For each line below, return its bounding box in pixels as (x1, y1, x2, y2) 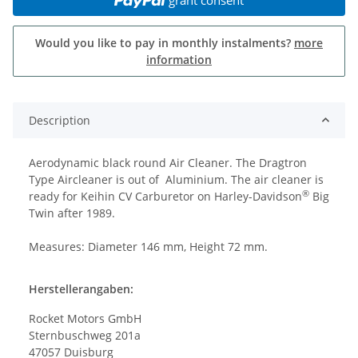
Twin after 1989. (29, 205, 115, 221)
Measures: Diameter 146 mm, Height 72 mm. (29, 238, 268, 254)
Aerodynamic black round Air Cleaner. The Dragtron (29, 154, 307, 170)
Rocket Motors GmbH (29, 310, 141, 326)
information (146, 51, 212, 67)
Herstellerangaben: (29, 280, 133, 296)
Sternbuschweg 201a (29, 327, 141, 343)
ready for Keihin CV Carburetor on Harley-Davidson (29, 188, 302, 204)
